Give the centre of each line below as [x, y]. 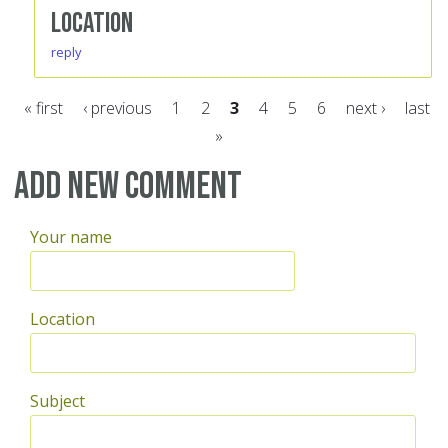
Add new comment [128, 187]
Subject [57, 401]
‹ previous [117, 108]
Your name [71, 237]
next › [365, 108]
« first [43, 108]
